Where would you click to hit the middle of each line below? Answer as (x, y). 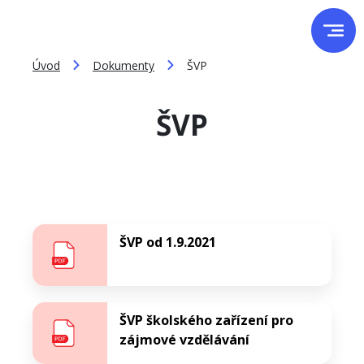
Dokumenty (123, 65)
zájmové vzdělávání (184, 340)
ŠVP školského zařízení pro (206, 320)
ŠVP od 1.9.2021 (168, 242)
